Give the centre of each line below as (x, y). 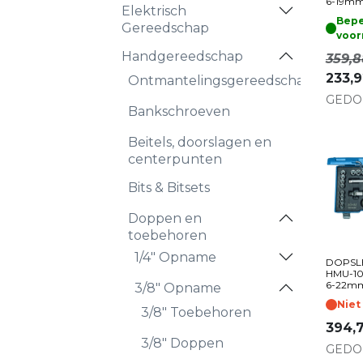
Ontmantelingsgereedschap (220, 81)
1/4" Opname (175, 257)
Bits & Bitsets (169, 188)
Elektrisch (154, 11)
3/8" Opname (178, 288)
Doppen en (165, 218)
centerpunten (175, 159)
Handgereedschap (182, 56)
